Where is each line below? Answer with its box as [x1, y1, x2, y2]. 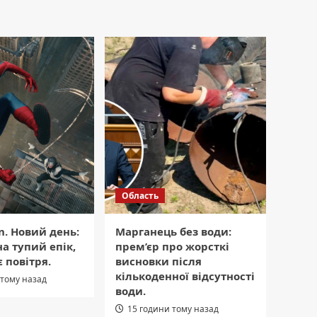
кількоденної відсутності [115, 269, 255, 284]
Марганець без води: [115, 224, 231, 239]
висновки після [115, 254, 202, 269]
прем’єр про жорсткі [115, 239, 229, 254]
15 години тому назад [127, 303, 219, 316]
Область [122, 190, 158, 202]
